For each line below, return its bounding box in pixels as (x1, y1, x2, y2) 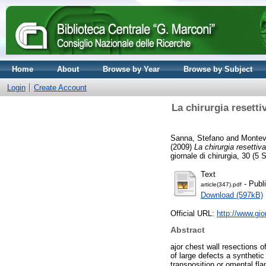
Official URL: (170, 208, 217, 218)
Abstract (170, 225, 205, 235)
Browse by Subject (183, 65, 252, 74)
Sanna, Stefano (170, 133, 224, 142)
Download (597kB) (201, 190, 263, 199)
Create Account (34, 83, 87, 92)
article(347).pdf (201, 180, 242, 188)
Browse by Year (103, 65, 160, 74)
